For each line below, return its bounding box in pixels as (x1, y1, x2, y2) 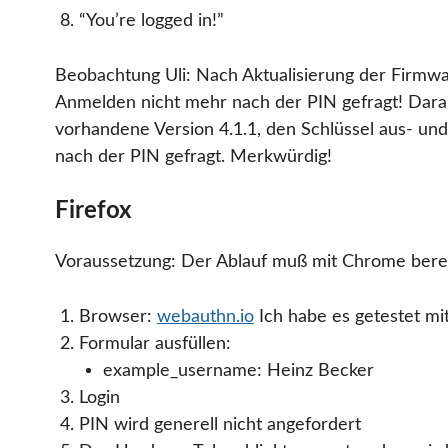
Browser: (78, 307, 157, 327)
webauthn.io (156, 307, 254, 327)
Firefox (55, 198, 132, 223)
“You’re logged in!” (78, 11, 224, 31)
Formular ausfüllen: (78, 334, 231, 354)
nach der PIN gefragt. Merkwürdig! (55, 146, 332, 166)
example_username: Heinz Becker (102, 361, 374, 381)
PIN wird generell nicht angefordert (78, 415, 361, 435)
